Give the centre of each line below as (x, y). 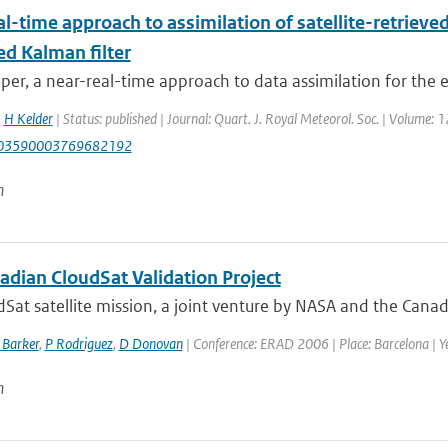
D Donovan (150, 343)
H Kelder (28, 118)
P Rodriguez (78, 343)
